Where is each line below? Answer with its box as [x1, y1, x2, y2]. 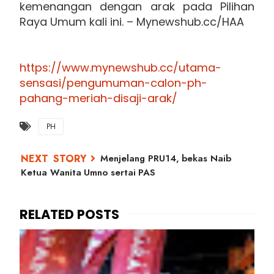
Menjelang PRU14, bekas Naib [100, 151, 231, 165]
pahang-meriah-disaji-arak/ [20, 90, 177, 106]
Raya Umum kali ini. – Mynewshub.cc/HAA [20, 13, 244, 29]
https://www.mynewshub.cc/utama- [20, 59, 221, 75]
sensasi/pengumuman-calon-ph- [20, 75, 207, 91]
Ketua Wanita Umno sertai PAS [21, 165, 155, 179]
